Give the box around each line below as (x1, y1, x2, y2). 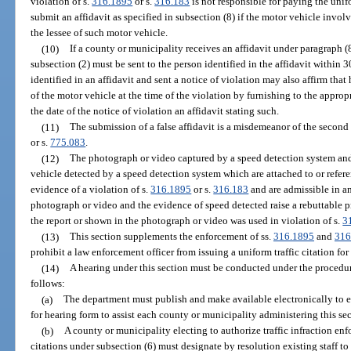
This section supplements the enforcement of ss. (69, 230, 273, 243)
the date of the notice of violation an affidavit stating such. (31, 105, 280, 118)
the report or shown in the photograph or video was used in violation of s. (31, 215, 343, 227)
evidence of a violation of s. (31, 183, 151, 196)
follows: (31, 277, 66, 290)
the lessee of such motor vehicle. (31, 27, 168, 39)
